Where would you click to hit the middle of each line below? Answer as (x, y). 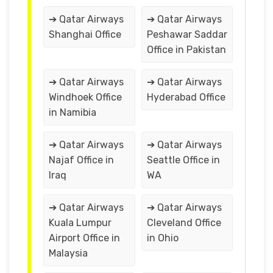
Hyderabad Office (186, 97)
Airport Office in (84, 238)
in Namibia (73, 112)
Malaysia (68, 253)
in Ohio (162, 238)
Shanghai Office (85, 34)
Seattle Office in (183, 160)
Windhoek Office (85, 97)
